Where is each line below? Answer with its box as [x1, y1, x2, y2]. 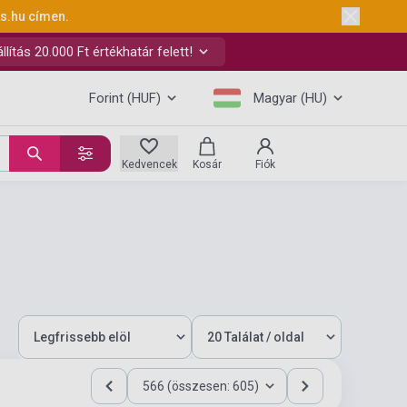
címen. [27, 9, 69, 24]
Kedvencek [121, 158, 177, 171]
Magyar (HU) [253, 90, 327, 106]
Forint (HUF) [89, 90, 161, 106]
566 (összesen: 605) [143, 379, 259, 393]
